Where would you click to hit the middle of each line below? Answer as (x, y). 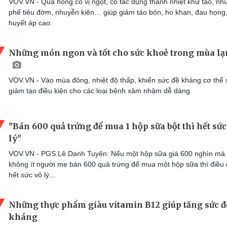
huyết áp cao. (30, 23)
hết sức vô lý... (32, 175)
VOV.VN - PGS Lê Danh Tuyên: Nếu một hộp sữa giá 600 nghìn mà (117, 153)
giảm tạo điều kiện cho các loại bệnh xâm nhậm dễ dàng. (100, 91)
